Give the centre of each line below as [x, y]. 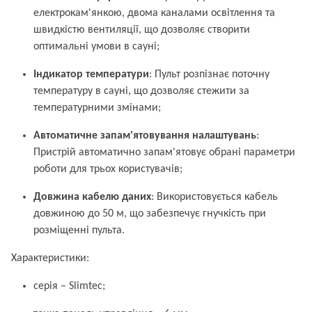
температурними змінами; [97, 108]
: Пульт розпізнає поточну [209, 75]
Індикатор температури [91, 75]
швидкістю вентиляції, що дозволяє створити [142, 30]
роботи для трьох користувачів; [108, 169]
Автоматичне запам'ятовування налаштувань [145, 136]
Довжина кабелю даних [92, 197]
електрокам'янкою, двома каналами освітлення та [154, 13]
